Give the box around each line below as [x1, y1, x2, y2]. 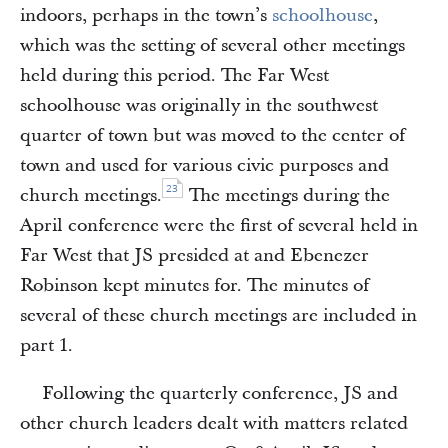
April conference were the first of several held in [20, 213, 418, 238]
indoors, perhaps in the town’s [20, 3, 272, 28]
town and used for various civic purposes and [20, 153, 389, 178]
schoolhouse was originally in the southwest [20, 93, 378, 118]
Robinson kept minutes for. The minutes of [20, 273, 369, 298]
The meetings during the [184, 183, 390, 208]
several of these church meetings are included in [20, 303, 417, 328]
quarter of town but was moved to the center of [20, 123, 405, 148]
